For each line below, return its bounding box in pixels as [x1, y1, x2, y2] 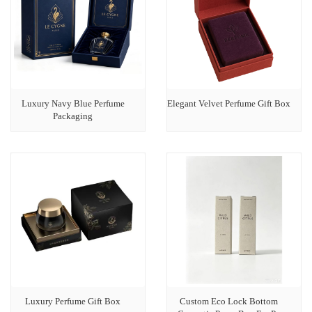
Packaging [53, 111, 93, 121]
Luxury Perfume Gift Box [25, 296, 120, 306]
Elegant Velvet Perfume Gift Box [167, 98, 290, 109]
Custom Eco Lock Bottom [180, 296, 278, 306]
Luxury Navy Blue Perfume [21, 98, 125, 109]
